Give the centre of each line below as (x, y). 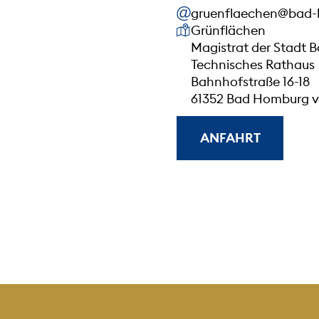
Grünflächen (228, 30)
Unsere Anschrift (225, 29)
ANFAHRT (230, 137)
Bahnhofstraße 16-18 (250, 81)
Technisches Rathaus (253, 64)
